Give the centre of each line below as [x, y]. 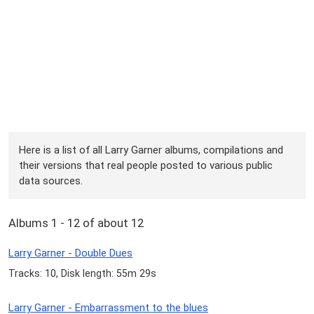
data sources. [51, 180]
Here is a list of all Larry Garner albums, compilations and [151, 150]
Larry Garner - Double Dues [70, 253]
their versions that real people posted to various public [146, 165]
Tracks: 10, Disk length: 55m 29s [82, 274]
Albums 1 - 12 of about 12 [76, 223]
